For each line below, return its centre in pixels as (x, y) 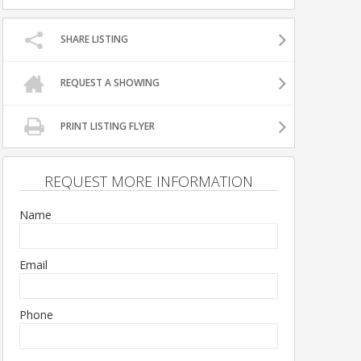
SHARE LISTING (94, 39)
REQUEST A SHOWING (110, 82)
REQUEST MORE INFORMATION (148, 182)
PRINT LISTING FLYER (107, 126)
